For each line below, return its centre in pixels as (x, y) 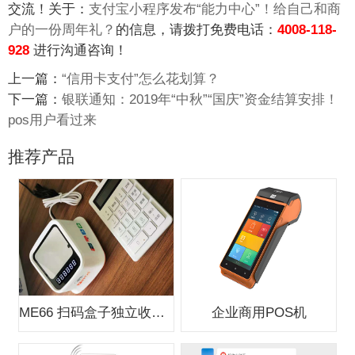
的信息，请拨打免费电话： (197, 30)
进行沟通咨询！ (78, 51)
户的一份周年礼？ (62, 30)
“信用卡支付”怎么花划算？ (141, 79)
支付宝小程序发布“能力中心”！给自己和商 (215, 10)
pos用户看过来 (52, 120)
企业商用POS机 (259, 312)
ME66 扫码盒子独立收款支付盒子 (158, 312)
